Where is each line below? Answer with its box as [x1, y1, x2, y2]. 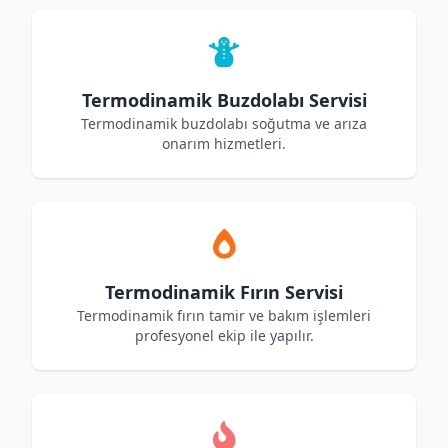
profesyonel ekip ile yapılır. [134, 326, 314, 345]
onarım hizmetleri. [162, 134, 286, 153]
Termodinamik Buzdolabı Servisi [81, 88, 367, 112]
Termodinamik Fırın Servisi [105, 280, 343, 304]
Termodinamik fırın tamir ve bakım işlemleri [77, 306, 371, 325]
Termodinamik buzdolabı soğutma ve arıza [81, 114, 367, 133]
